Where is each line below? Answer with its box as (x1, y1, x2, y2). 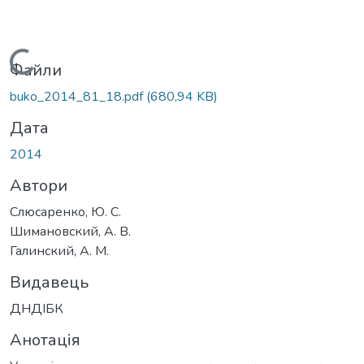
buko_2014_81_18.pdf (10, 87, 146, 106)
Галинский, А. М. (10, 241, 109, 260)
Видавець (10, 271, 89, 293)
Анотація (10, 328, 80, 351)
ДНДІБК (10, 299, 63, 318)
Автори (10, 174, 67, 197)
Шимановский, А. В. (10, 222, 131, 240)
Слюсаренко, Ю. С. (10, 202, 121, 221)
